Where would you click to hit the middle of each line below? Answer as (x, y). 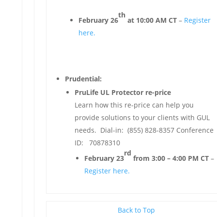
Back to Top (137, 210)
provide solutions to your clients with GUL (142, 117)
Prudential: (83, 79)
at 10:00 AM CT (151, 20)
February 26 (98, 20)
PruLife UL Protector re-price (123, 92)
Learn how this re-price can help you (134, 105)
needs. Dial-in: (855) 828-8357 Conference (144, 130)
